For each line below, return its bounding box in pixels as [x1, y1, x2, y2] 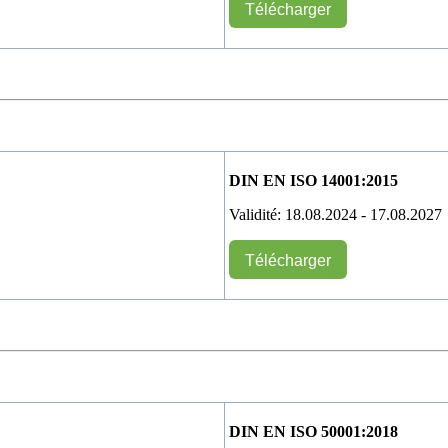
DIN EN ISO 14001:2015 [229, 172, 398, 190]
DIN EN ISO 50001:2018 [229, 423, 398, 441]
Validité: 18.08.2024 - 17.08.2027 [229, 206, 442, 224]
